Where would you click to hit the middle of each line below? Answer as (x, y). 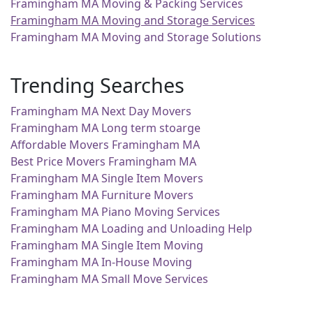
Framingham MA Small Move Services (109, 278)
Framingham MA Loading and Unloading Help (131, 228)
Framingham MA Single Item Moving (107, 245)
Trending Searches (97, 85)
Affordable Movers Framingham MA (105, 144)
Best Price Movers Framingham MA (103, 161)
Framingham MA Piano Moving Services (115, 211)
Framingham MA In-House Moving (101, 262)
